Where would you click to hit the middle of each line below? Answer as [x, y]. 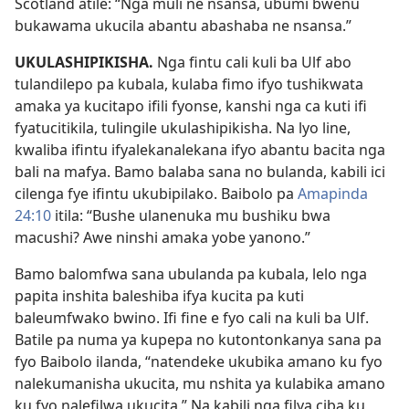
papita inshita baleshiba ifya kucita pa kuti [159, 296]
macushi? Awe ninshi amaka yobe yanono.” [163, 237]
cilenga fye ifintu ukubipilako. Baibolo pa [156, 194]
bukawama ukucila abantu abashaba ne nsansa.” [183, 26]
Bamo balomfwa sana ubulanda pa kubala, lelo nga [191, 274]
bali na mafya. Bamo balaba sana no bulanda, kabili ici [200, 172]
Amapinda [333, 194]
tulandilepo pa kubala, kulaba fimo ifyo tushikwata [189, 84]
